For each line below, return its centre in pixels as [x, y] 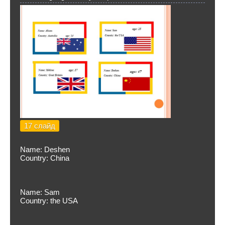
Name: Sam [40, 192]
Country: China [45, 158]
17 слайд [40, 126]
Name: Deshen [45, 149]
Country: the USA [49, 201]
